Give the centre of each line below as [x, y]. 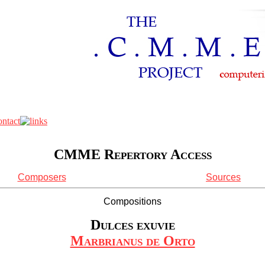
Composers [42, 177]
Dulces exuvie [132, 224]
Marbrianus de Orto [132, 240]
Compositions [132, 202]
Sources [223, 177]
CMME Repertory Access [132, 155]
